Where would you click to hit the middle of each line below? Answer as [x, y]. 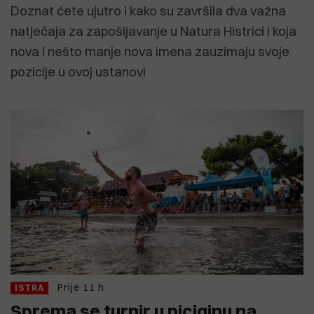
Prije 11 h [81, 288]
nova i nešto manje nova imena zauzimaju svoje [150, 52]
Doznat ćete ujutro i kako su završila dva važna [148, 11]
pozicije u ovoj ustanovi [78, 72]
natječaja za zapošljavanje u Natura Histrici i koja [153, 32]
